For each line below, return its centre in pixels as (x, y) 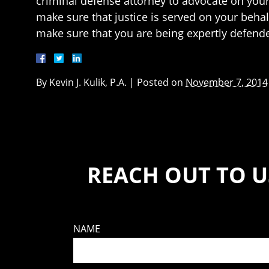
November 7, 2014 (227, 83)
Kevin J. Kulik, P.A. (88, 83)
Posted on (161, 83)
